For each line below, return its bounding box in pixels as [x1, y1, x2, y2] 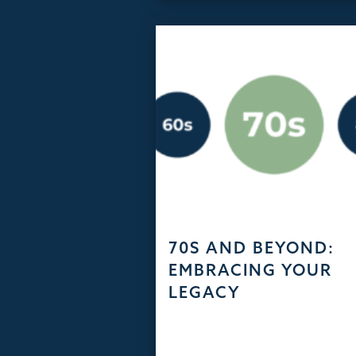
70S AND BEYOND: [168, 238, 335, 258]
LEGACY [168, 282, 241, 303]
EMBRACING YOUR [168, 260, 333, 281]
